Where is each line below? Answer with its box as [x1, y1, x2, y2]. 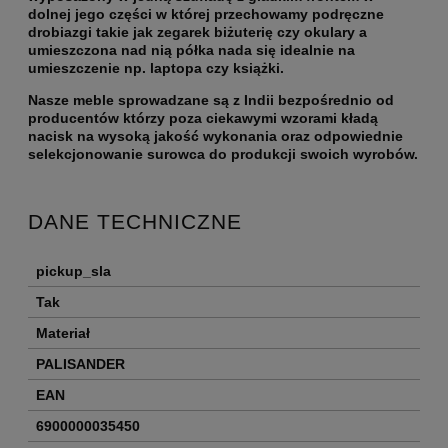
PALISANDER [36, 356, 125, 373]
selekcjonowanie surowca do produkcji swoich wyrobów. [28, 146, 418, 163]
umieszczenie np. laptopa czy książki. [28, 60, 288, 77]
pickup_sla [36, 263, 111, 280]
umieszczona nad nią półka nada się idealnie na [28, 42, 355, 59]
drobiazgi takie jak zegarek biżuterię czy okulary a [28, 24, 367, 41]
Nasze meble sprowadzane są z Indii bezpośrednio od [28, 92, 394, 109]
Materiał [36, 325, 90, 342]
